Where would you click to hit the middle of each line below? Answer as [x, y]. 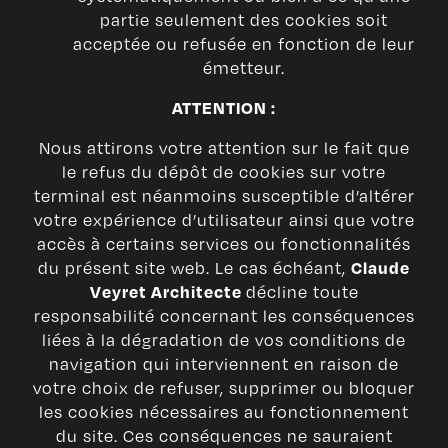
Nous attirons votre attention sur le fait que [224, 148]
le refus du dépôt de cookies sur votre [224, 172]
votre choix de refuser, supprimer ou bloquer [224, 388]
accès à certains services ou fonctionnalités [224, 244]
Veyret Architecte [167, 292]
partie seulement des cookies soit [244, 20]
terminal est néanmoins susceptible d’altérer [224, 196]
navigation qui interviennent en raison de [224, 364]
